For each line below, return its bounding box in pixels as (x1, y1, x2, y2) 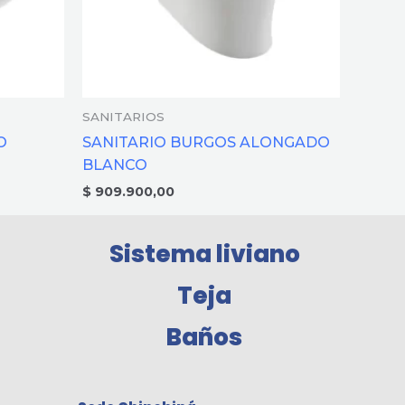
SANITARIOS (82, 109, 165, 125)
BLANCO (82, 155, 147, 174)
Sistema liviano (108, 238, 300, 271)
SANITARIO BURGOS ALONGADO (82, 133, 330, 151)
